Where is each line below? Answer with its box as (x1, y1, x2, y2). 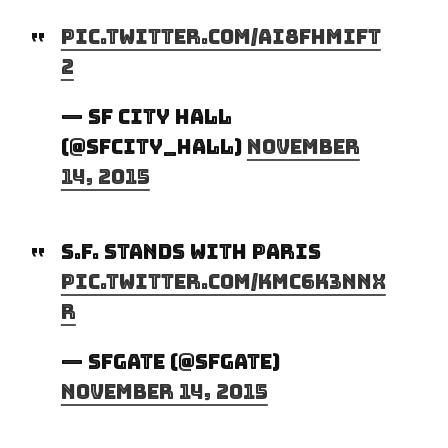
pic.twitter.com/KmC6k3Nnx (60, 268, 386, 295)
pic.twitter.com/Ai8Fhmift (60, 23, 381, 50)
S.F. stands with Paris (60, 238, 321, 265)
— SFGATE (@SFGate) (60, 348, 280, 375)
